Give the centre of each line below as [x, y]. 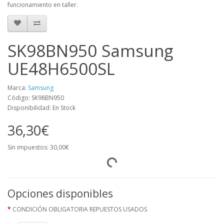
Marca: [18, 87]
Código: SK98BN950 [36, 97]
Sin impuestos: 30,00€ [38, 147]
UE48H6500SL [61, 68]
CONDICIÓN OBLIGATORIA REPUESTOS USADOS [80, 209]
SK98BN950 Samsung [90, 50]
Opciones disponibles [60, 193]
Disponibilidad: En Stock [41, 107]
